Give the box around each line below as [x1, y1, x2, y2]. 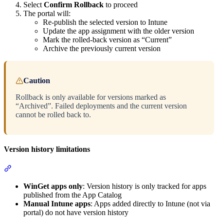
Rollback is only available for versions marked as [16, 93, 166, 102]
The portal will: [23, 9, 71, 18]
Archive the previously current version [43, 44, 161, 53]
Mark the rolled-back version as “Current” [43, 36, 172, 44]
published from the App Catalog [23, 190, 122, 199]
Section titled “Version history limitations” [11, 163, 140, 172]
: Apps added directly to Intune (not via [91, 199, 210, 208]
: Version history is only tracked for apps [83, 182, 206, 190]
